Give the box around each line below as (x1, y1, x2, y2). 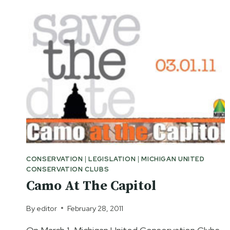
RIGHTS (73, 20, 106, 30)
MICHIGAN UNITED (141, 154, 205, 163)
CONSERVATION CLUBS (26, 164, 109, 174)
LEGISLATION (88, 154, 136, 163)
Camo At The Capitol (26, 178, 156, 195)
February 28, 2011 (67, 203, 124, 213)
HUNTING (73, 8, 112, 18)
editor (36, 203, 57, 213)
